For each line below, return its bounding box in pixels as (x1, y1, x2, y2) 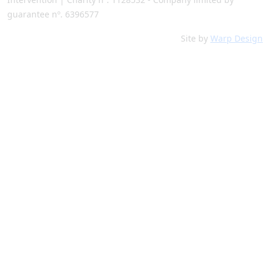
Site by (181, 33, 210, 45)
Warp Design (210, 33, 263, 45)
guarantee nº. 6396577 (7, 8, 99, 20)
